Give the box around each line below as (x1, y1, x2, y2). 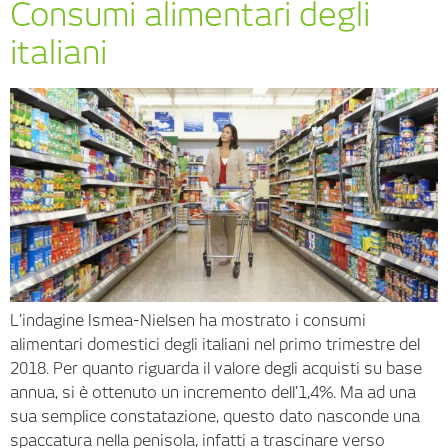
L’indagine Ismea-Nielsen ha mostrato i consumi (10, 310, 366, 330)
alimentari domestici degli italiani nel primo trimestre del (10, 334, 420, 354)
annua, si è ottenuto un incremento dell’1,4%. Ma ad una (10, 382, 416, 402)
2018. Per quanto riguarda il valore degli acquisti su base (10, 358, 422, 378)
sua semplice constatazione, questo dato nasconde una (10, 406, 420, 426)
